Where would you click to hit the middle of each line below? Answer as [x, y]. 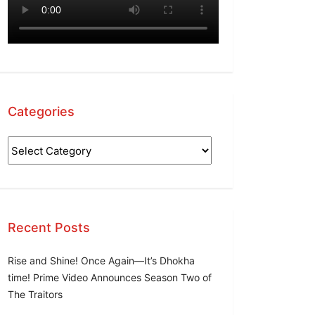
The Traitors [35, 294]
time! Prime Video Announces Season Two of [110, 277]
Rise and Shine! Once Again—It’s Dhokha [101, 261]
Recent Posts [49, 227]
